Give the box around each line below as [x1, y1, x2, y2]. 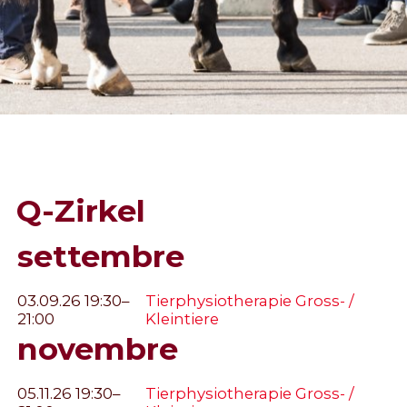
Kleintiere [144, 309, 219, 328]
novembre [16, 329, 178, 367]
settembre [16, 236, 184, 274]
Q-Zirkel [15, 191, 145, 229]
